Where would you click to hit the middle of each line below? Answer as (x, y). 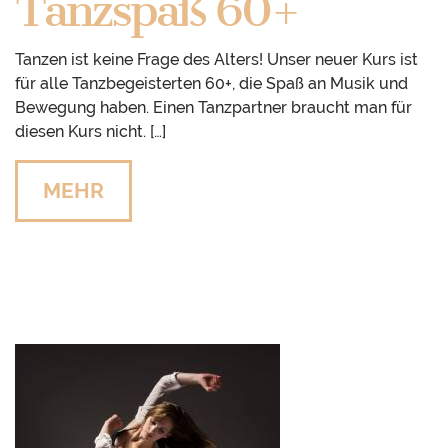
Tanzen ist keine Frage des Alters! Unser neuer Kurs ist (216, 60)
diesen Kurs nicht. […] (90, 132)
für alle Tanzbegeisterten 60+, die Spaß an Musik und (211, 84)
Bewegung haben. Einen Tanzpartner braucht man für (213, 108)
